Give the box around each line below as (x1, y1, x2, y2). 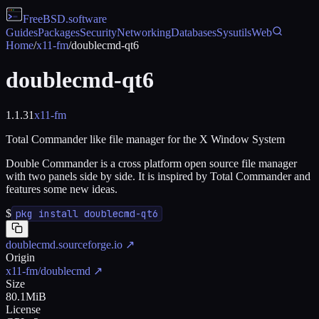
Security (80, 26, 117, 38)
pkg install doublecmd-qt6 (16, 206, 158, 220)
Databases (171, 26, 216, 38)
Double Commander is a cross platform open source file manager (6, 157, 297, 169)
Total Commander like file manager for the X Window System (6, 132, 285, 145)
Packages (38, 26, 80, 38)
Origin (6, 251, 35, 263)
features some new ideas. (6, 182, 117, 195)
